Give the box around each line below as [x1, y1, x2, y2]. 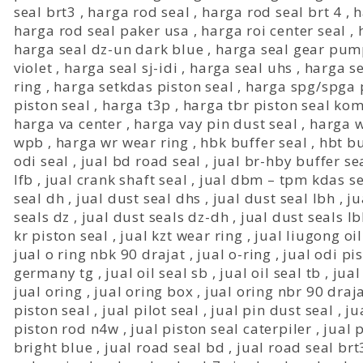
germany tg [13, 263, 94, 282]
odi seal [13, 152, 70, 170]
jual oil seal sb [105, 263, 208, 282]
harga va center [13, 114, 122, 133]
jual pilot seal [101, 301, 199, 319]
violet [13, 58, 53, 77]
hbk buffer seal [200, 133, 308, 152]
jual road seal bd [104, 338, 225, 357]
